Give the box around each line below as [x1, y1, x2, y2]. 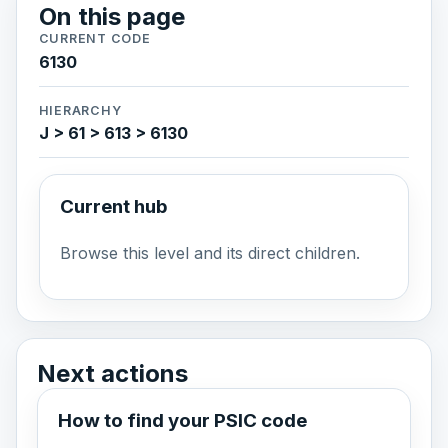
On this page [38, 2, 185, 32]
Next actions [37, 359, 188, 389]
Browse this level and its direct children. [59, 242, 360, 263]
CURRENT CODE [38, 31, 151, 47]
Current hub [59, 195, 168, 219]
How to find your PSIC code [58, 409, 307, 433]
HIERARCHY [38, 102, 122, 118]
